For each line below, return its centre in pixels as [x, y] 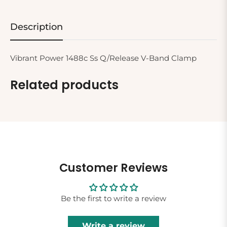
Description [36, 27]
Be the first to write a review [113, 198]
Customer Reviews [113, 167]
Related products [64, 85]
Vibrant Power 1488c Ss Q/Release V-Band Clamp [103, 58]
